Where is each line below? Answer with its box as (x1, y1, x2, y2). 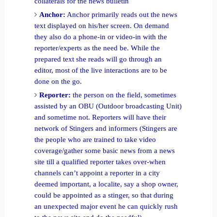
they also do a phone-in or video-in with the (34, 32, 168, 41)
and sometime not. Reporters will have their (34, 113, 167, 121)
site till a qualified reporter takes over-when (34, 157, 166, 166)
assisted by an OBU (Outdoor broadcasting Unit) (34, 102, 182, 110)
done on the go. (34, 77, 82, 85)
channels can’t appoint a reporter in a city (34, 169, 160, 177)
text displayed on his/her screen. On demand (34, 21, 170, 30)
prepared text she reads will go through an (34, 55, 162, 63)
